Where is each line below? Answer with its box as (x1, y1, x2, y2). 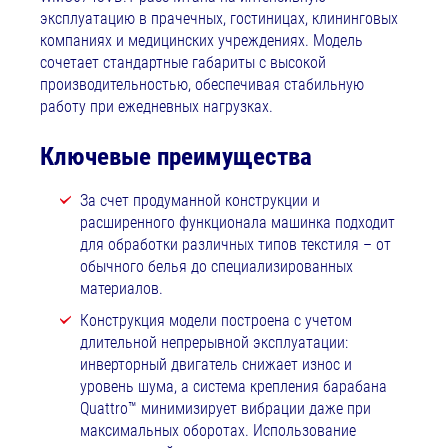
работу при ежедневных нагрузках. (40, 97, 273, 117)
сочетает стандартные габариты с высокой (40, 53, 326, 73)
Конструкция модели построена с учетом (80, 310, 352, 330)
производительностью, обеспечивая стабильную (40, 75, 364, 95)
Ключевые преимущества (40, 141, 312, 171)
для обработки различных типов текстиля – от (80, 234, 391, 254)
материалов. (80, 278, 163, 298)
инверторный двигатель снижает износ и (80, 354, 352, 374)
